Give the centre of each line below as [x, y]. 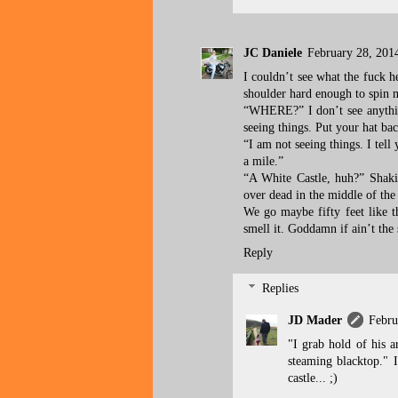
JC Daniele [273, 53]
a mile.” [263, 162]
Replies [281, 289]
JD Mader [315, 320]
